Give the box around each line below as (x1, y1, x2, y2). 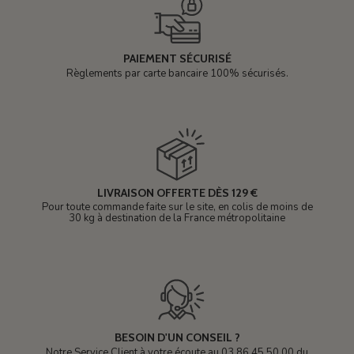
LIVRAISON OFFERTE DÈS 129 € (96, 185, 258, 200)
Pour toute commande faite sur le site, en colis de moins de (41, 200, 313, 215)
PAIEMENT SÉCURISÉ (122, 51, 232, 66)
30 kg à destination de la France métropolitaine (69, 211, 285, 226)
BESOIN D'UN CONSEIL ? (114, 330, 240, 345)
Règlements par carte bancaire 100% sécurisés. (66, 66, 288, 81)
